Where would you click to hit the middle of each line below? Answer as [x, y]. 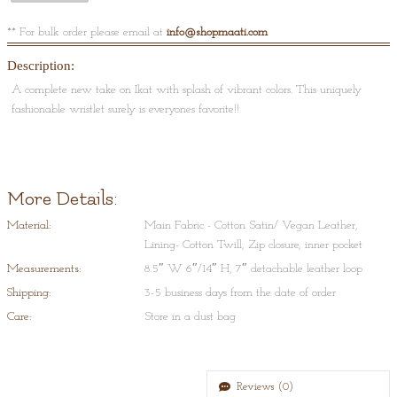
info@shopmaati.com [217, 32]
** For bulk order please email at [86, 32]
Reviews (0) [265, 387]
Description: [40, 65]
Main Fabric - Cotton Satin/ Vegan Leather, [252, 225]
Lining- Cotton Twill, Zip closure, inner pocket [254, 245]
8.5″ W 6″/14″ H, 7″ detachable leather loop [254, 269]
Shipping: [28, 292]
